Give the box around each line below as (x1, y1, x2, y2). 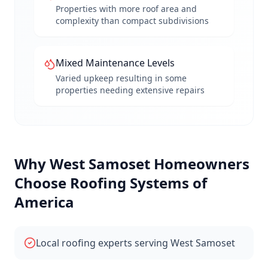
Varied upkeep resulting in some (56, 72, 187, 84)
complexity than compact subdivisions (56, 15, 209, 26)
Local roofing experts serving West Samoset (36, 236, 235, 249)
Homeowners (150, 154, 249, 173)
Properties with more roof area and (56, 3, 197, 14)
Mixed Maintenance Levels (56, 56, 175, 69)
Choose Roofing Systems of (14, 173, 207, 193)
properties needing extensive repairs (56, 84, 205, 96)
